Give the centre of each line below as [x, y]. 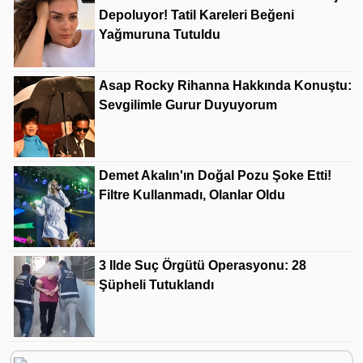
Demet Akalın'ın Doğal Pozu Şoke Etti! [215, 175]
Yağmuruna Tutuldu [160, 34]
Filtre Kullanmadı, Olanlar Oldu [192, 194]
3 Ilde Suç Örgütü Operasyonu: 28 [203, 265]
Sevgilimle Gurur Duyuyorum [188, 105]
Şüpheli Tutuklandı [156, 284]
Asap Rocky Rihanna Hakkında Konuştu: [225, 85]
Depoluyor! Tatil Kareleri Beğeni [196, 15]
